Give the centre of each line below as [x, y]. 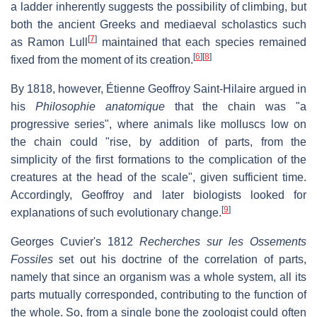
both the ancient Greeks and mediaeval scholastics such [158, 24]
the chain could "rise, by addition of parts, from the [158, 142]
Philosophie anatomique [100, 106]
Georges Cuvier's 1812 [75, 241]
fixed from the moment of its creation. [102, 59]
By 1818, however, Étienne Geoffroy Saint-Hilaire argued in [158, 88]
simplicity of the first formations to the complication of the [158, 159]
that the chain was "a [236, 106]
